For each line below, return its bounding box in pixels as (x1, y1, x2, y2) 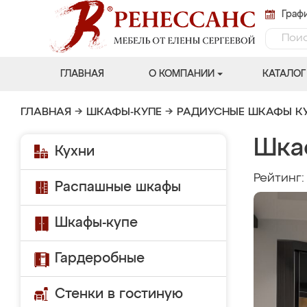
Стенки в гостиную (55, 287, 183, 301)
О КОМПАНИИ (148, 69, 214, 79)
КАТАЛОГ (262, 69, 306, 79)
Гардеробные (55, 251, 145, 265)
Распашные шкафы (55, 180, 181, 194)
